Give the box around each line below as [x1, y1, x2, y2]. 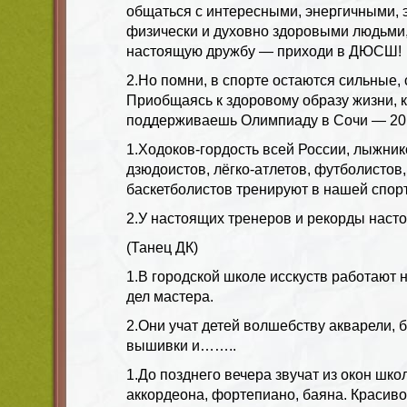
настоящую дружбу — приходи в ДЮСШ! [126, 43, 402, 59]
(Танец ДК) [126, 239, 198, 255]
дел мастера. [126, 288, 213, 304]
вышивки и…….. [126, 337, 236, 353]
